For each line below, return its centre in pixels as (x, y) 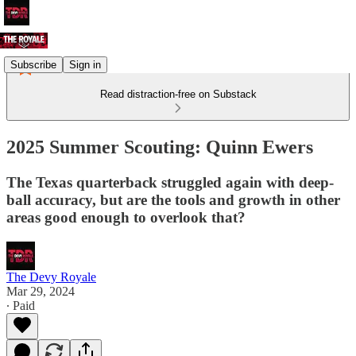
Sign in (85, 64)
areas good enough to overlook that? (126, 217)
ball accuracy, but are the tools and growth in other (173, 199)
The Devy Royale (51, 277)
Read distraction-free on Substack (178, 94)
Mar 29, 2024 (41, 291)
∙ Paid (21, 305)
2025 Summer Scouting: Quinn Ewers (160, 147)
